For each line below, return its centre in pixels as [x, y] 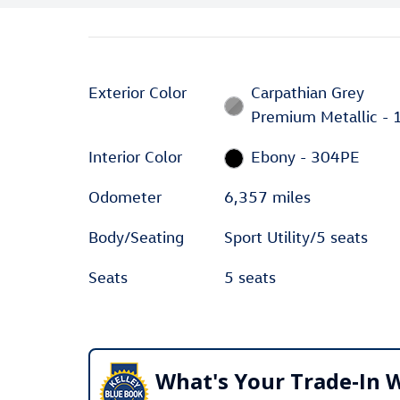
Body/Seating [136, 237]
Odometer [125, 197]
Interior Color [135, 157]
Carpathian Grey [308, 92]
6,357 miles [267, 197]
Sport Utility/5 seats [296, 237]
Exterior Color [137, 92]
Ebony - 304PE [306, 157]
